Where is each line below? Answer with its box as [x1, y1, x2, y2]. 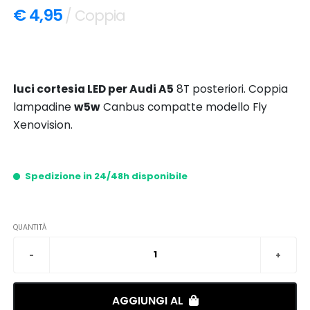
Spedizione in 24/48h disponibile [23, 169, 188, 183]
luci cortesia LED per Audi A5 [13, 81, 174, 96]
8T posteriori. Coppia [174, 81, 289, 96]
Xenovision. [13, 117, 73, 132]
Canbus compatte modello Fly [100, 99, 268, 114]
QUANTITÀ [13, 221, 47, 232]
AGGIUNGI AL [111, 293, 186, 308]
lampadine [13, 99, 75, 114]
